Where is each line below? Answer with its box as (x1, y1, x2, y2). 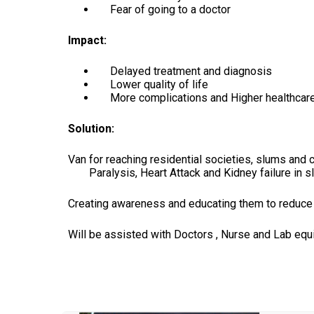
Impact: (68, 34, 107, 47)
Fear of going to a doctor (96, 3, 231, 16)
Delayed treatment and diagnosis (96, 64, 272, 78)
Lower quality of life (96, 78, 208, 91)
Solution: (68, 122, 114, 135)
